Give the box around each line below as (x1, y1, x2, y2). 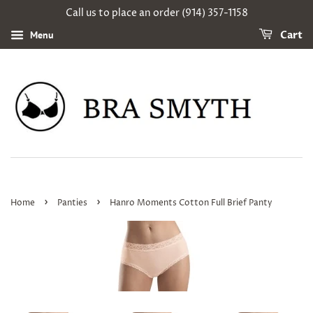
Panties (57, 197, 87, 210)
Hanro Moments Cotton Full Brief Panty (110, 197, 272, 210)
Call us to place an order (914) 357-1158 (65, 6, 248, 20)
